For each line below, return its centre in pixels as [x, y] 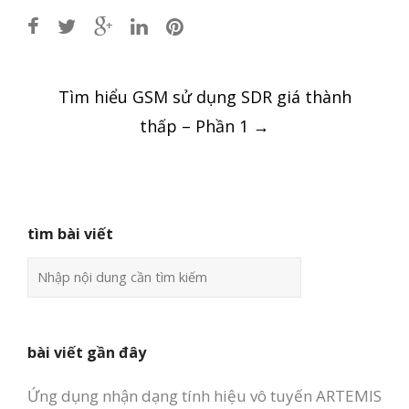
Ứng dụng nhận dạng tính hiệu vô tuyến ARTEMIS [204, 395]
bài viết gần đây [87, 352]
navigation [108, 116]
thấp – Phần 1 [196, 126]
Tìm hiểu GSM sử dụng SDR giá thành [204, 96]
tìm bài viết [70, 233]
